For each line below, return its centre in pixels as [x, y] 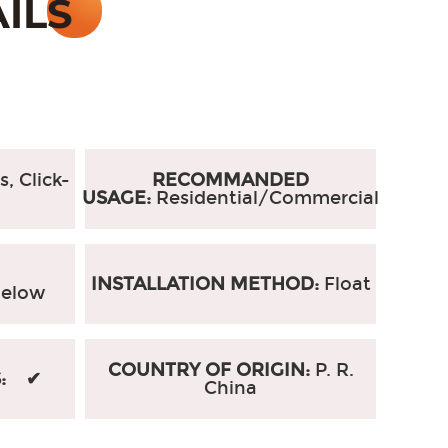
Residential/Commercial [268, 198]
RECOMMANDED [231, 180]
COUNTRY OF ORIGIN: [211, 370]
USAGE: [119, 198]
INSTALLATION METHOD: [207, 284]
